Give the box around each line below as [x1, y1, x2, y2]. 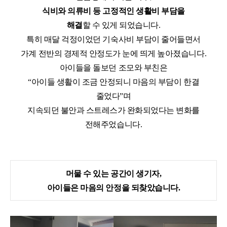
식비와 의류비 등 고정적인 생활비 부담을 [42, 7, 185, 16]
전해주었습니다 [85, 120, 140, 129]
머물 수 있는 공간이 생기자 [65, 169, 160, 178]
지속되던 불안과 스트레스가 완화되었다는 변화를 [27, 106, 200, 115]
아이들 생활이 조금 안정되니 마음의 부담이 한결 [31, 78, 200, 87]
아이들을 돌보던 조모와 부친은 [59, 63, 168, 72]
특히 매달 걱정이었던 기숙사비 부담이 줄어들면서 [26, 35, 201, 44]
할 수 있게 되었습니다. [82, 21, 161, 30]
